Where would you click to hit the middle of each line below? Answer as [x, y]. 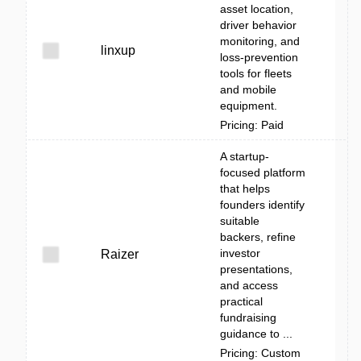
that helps [245, 189]
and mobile [248, 89]
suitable [240, 221]
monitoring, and [260, 41]
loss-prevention [259, 57]
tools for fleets [256, 73]
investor [240, 253]
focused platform [263, 172]
